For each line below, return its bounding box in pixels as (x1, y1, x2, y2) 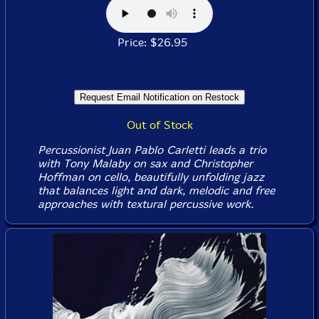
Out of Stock (126, 118, 193, 132)
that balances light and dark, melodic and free (37, 184, 275, 197)
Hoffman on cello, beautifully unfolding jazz (37, 170, 264, 184)
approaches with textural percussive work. (37, 197, 253, 211)
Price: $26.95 (117, 36, 202, 49)
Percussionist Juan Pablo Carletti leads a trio (37, 143, 266, 157)
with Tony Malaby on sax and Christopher (37, 157, 253, 170)
